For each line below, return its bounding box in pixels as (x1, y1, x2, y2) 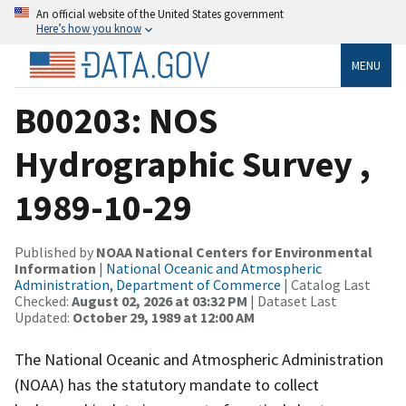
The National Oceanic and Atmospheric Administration (14, 348, 383, 370)
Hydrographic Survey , (14, 140, 371, 187)
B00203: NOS (14, 97, 217, 143)
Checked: (14, 291, 72, 310)
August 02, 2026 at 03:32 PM (72, 291, 247, 310)
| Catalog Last (281, 275, 371, 294)
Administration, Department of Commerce (14, 275, 281, 294)
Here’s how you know (36, 21, 141, 35)
